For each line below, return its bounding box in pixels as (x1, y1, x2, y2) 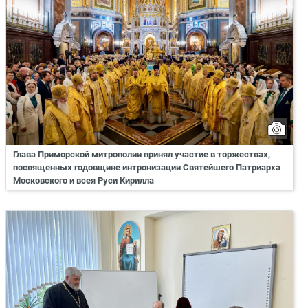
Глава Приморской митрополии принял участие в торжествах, (13, 148, 270, 159)
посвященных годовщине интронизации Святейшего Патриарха (13, 162, 280, 173)
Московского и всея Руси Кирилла (13, 175, 154, 186)
